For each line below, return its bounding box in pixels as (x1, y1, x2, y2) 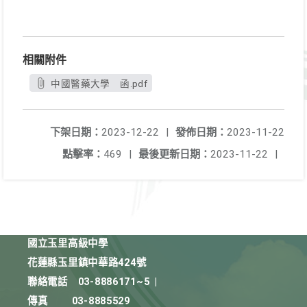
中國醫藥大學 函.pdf (51, 78, 148, 89)
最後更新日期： (138, 148, 210, 160)
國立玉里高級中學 (27, 238, 108, 249)
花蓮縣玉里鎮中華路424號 (27, 257, 147, 269)
